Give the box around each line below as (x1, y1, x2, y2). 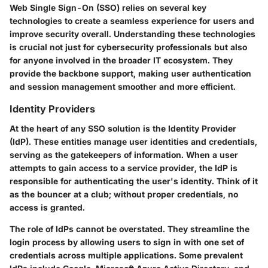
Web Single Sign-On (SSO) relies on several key (10, 2, 206, 13)
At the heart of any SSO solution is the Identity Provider (10, 123, 236, 133)
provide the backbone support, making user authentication (10, 68, 251, 79)
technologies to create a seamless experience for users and (10, 16, 254, 26)
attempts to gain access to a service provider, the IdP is (10, 162, 237, 173)
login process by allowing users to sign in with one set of (10, 236, 244, 247)
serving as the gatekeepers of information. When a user (10, 149, 238, 160)
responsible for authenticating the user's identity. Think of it (10, 175, 258, 186)
